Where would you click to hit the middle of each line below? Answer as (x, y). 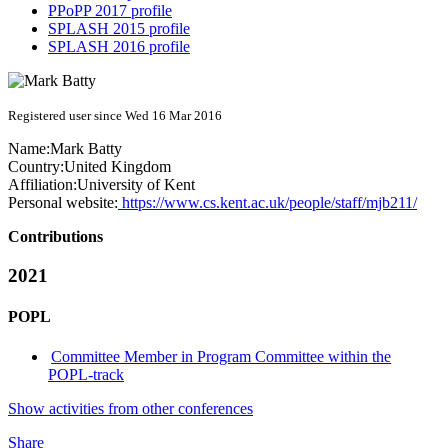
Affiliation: (42, 185)
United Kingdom (117, 167)
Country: (36, 167)
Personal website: (63, 203)
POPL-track (86, 374)
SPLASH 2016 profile (119, 47)
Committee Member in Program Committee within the (221, 356)
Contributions (55, 237)
